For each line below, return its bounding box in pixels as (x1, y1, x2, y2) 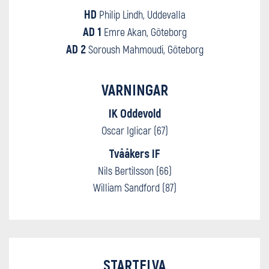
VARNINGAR (101, 80, 168, 98)
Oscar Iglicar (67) (101, 123, 168, 137)
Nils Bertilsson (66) (97, 163, 172, 177)
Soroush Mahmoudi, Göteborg (88, 43, 204, 56)
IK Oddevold (108, 105, 161, 120)
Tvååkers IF (109, 145, 160, 160)
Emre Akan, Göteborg (101, 25, 187, 38)
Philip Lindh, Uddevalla (96, 8, 186, 21)
